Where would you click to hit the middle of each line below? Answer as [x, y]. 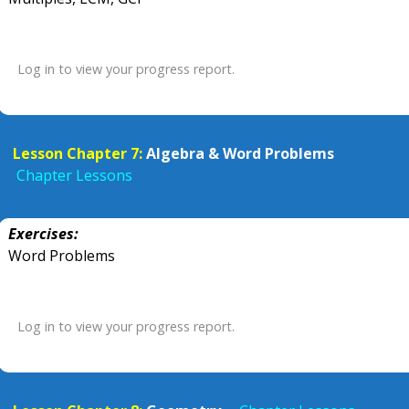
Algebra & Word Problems [240, 153]
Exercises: [43, 234]
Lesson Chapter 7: [78, 153]
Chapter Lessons [74, 175]
